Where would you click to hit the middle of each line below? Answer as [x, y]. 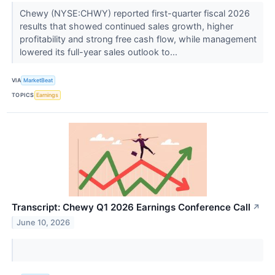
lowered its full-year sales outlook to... [99, 52]
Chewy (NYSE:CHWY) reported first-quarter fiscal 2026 [134, 13]
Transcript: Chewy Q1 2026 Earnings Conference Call [131, 207]
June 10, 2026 [44, 222]
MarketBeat [38, 80]
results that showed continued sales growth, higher [126, 26]
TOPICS [23, 95]
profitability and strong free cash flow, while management [138, 39]
